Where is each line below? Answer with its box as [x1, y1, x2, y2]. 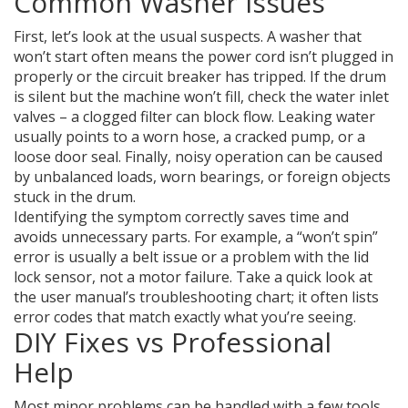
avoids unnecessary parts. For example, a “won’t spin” [14, 227, 378, 247]
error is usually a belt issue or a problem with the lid [14, 247, 369, 267]
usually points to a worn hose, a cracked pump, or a [14, 127, 365, 147]
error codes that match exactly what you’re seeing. [14, 307, 356, 327]
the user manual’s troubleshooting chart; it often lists [14, 287, 379, 307]
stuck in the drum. [14, 187, 136, 207]
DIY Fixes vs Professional [14, 323, 331, 361]
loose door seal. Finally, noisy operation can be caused [14, 147, 382, 167]
